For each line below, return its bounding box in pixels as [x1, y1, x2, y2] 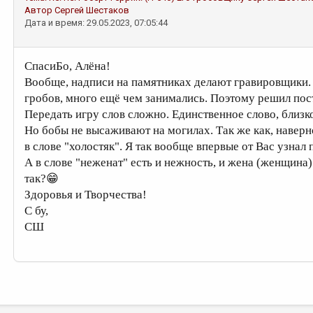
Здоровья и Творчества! [24, 188, 150, 201]
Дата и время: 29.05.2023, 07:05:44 [24, 17, 168, 28]
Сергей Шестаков [54, 5, 129, 15]
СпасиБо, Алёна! [24, 59, 113, 73]
